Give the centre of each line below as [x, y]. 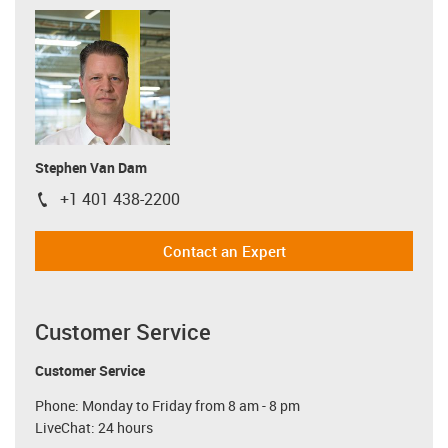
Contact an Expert [224, 250]
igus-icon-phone [90, 202]
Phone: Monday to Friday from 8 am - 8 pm [167, 405]
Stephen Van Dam [91, 167]
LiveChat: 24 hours [94, 427]
